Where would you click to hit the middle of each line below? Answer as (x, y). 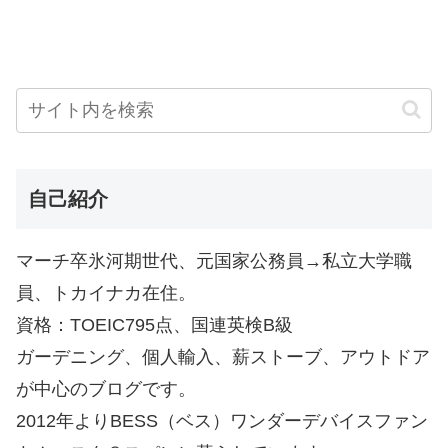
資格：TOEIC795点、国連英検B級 (154, 324)
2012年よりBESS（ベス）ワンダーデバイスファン (222, 420)
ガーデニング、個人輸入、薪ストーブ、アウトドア (223, 356)
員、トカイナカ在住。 (106, 292)
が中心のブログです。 (106, 388)
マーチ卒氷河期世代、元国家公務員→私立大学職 (214, 260)
